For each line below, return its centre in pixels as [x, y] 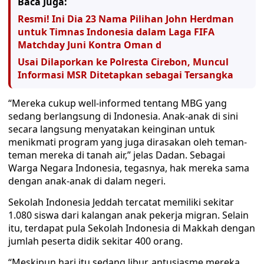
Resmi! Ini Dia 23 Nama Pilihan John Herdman [126, 19]
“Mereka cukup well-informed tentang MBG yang [118, 103]
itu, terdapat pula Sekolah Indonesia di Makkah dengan [132, 228]
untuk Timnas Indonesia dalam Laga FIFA [116, 32]
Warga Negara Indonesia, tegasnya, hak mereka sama [129, 168]
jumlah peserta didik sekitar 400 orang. [95, 241]
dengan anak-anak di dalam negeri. [87, 181]
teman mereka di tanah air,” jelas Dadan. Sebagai [117, 155]
